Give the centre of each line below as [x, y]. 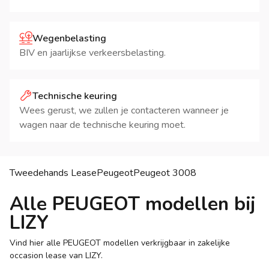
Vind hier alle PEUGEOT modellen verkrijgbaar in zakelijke [120, 243]
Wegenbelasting [69, 39]
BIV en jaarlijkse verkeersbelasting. [92, 53]
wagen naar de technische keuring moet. [102, 125]
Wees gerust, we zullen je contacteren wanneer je [124, 111]
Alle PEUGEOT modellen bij [133, 204]
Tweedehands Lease [53, 173]
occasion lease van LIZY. [56, 256]
